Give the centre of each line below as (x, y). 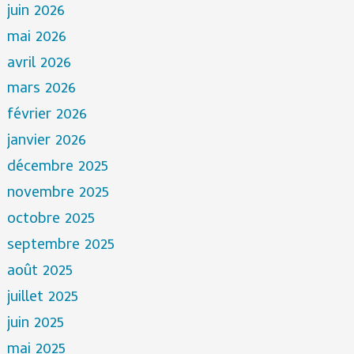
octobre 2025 (51, 220)
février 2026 (47, 116)
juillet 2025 (42, 298)
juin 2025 (35, 324)
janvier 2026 (46, 142)
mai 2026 (36, 38)
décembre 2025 (57, 168)
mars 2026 (41, 90)
